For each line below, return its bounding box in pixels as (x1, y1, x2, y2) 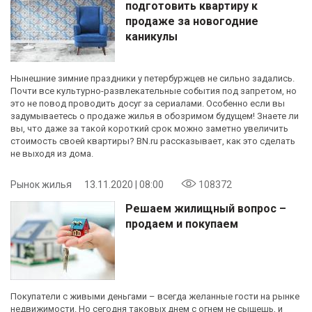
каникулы (125, 29, 178, 43)
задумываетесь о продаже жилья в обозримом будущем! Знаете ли (10, 110, 299, 121)
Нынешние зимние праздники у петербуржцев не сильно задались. (10, 72, 295, 84)
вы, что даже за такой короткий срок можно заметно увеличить (10, 123, 288, 134)
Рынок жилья (10, 178, 72, 190)
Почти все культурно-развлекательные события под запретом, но (10, 85, 297, 96)
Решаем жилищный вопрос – (125, 201, 286, 215)
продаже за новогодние (125, 14, 258, 28)
